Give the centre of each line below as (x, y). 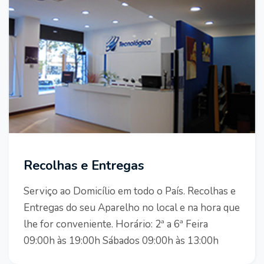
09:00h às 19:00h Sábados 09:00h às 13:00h (121, 240)
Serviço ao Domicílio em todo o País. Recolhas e (130, 191)
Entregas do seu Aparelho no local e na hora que (132, 207)
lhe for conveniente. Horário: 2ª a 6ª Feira (116, 224)
